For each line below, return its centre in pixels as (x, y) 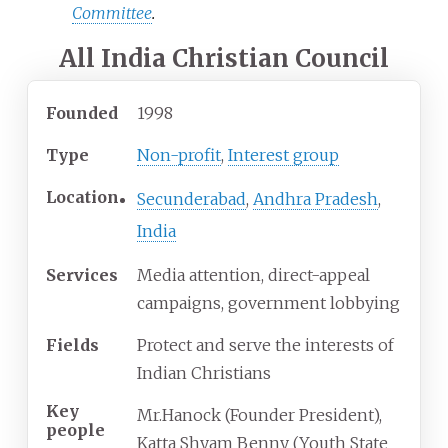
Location (82, 196)
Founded (82, 112)
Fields (72, 344)
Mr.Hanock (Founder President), (259, 414)
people (75, 430)
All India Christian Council (224, 58)
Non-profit (179, 154)
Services (82, 274)
